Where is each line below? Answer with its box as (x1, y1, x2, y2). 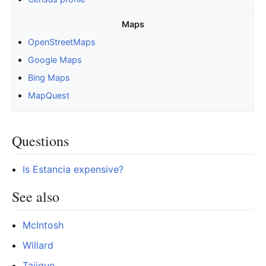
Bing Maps (27, 72, 70, 83)
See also (12, 186, 59, 206)
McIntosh (22, 218, 64, 231)
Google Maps (27, 54, 82, 65)
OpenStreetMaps (27, 36, 96, 47)
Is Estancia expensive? (22, 163, 123, 175)
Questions (12, 131, 69, 150)
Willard (22, 239, 53, 251)
